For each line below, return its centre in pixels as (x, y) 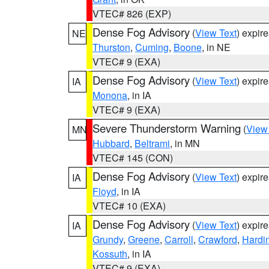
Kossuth (110, 254)
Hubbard (111, 143)
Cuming (152, 47)
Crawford (218, 239)
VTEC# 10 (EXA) (129, 206)
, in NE (216, 47)
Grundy (108, 239)
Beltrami (152, 143)
